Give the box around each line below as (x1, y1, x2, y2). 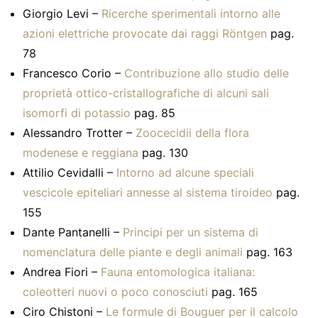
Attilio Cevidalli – (23, 165, 116, 180)
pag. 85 (131, 106, 175, 120)
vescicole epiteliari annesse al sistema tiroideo (23, 185, 273, 199)
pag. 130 (138, 146, 188, 160)
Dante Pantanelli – (23, 225, 123, 239)
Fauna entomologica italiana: (101, 265, 255, 279)
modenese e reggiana (23, 146, 138, 160)
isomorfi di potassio (23, 106, 131, 120)
